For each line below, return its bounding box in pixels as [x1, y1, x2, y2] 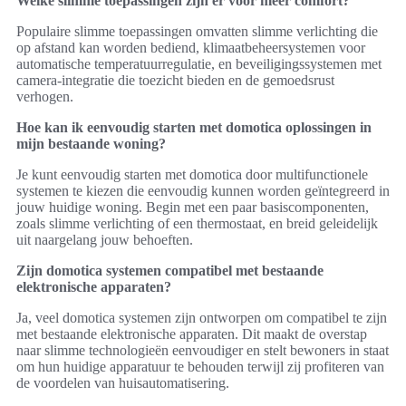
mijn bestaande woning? [16, 135, 166, 151]
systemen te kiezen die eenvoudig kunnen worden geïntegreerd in [16, 182, 390, 198]
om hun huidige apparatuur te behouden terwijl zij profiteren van [16, 358, 384, 374]
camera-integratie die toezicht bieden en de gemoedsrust [16, 72, 334, 88]
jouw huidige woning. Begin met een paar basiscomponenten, [16, 198, 369, 215]
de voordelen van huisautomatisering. [16, 374, 229, 391]
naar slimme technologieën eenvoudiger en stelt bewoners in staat [16, 342, 389, 358]
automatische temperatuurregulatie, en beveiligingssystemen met [16, 55, 382, 72]
